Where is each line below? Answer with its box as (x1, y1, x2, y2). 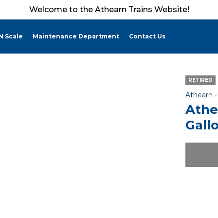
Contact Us (129, 33, 165, 40)
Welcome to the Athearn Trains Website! (29, 5, 189, 14)
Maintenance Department (33, 33, 119, 40)
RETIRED (188, 77, 213, 83)
